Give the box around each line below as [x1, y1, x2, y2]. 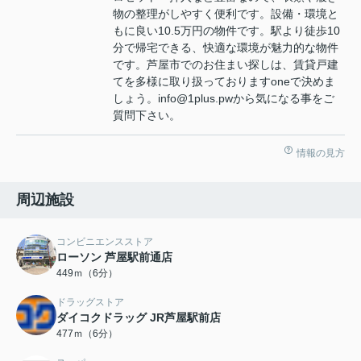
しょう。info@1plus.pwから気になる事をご [113, 92, 334, 106]
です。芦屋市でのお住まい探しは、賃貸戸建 [113, 58, 338, 72]
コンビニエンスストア [56, 236, 153, 248]
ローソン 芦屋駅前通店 [56, 251, 172, 264]
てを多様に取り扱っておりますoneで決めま [113, 75, 335, 89]
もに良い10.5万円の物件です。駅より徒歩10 [113, 24, 340, 38]
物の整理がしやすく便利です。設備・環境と [113, 7, 338, 21]
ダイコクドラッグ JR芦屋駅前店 [56, 311, 221, 325]
